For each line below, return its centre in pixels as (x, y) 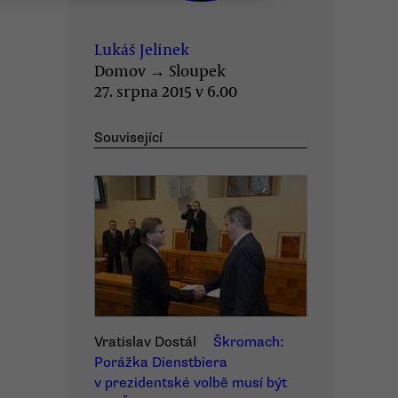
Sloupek (197, 70)
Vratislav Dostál (145, 342)
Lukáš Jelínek (142, 49)
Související (128, 138)
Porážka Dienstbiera (161, 362)
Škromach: (249, 342)
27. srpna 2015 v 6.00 (166, 91)
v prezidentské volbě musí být (191, 383)
